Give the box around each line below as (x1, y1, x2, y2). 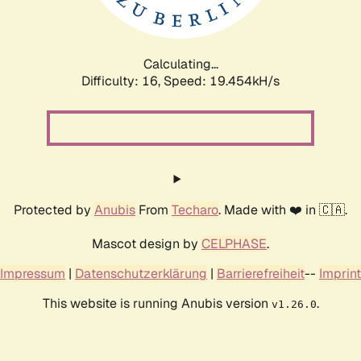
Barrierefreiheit (217, 264, 305, 282)
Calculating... (143, 55, 218, 73)
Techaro (172, 201, 218, 218)
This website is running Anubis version (42, 294, 272, 312)
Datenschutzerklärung (75, 264, 207, 282)
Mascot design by (92, 234, 201, 252)
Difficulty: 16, (81, 72, 164, 89)
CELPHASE (201, 234, 267, 252)
